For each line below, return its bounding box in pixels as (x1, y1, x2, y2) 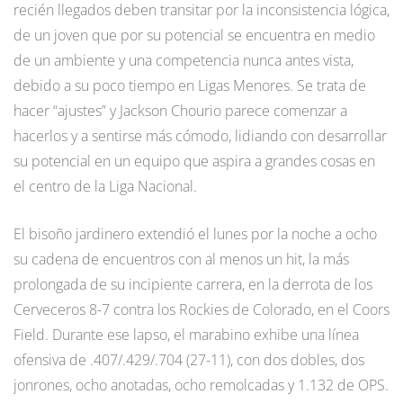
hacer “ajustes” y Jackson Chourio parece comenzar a (13, 100, 347, 121)
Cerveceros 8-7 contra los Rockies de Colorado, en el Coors (13, 299, 390, 319)
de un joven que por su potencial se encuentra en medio (13, 24, 375, 45)
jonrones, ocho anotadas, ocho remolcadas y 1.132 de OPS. (13, 374, 389, 395)
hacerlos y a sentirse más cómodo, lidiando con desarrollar (13, 125, 387, 146)
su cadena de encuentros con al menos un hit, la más (13, 248, 349, 269)
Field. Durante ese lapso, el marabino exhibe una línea (13, 324, 359, 345)
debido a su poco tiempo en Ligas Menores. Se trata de (13, 75, 366, 95)
